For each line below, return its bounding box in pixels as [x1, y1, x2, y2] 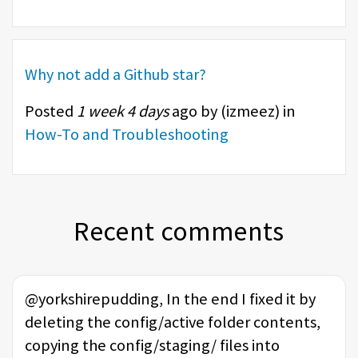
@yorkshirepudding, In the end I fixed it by [25, 288, 316, 310]
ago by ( [169, 100, 226, 121]
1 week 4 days [77, 100, 169, 121]
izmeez [226, 100, 275, 121]
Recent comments [74, 214, 284, 249]
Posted [25, 100, 74, 121]
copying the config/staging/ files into [25, 335, 280, 356]
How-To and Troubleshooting [25, 123, 229, 145]
